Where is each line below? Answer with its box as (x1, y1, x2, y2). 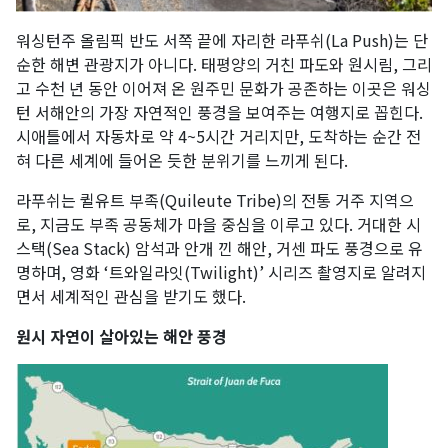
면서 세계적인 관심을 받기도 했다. (16, 283, 246, 308)
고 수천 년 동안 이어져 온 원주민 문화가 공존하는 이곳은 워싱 (16, 75, 431, 100)
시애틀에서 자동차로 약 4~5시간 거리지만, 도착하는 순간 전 (16, 123, 421, 148)
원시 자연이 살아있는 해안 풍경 (16, 323, 227, 348)
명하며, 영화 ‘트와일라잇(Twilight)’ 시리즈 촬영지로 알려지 (16, 259, 426, 284)
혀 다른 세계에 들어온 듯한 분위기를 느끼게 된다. (16, 147, 348, 172)
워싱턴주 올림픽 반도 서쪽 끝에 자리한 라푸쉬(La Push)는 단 (16, 27, 428, 52)
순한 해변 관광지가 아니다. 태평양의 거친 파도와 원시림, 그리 (16, 51, 432, 76)
